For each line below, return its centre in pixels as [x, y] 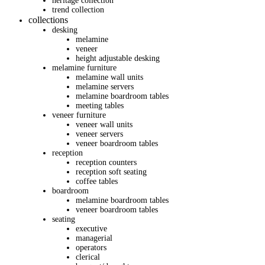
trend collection [78, 10]
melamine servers [105, 87]
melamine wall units [109, 77]
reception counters [106, 163]
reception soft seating [111, 172]
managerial [94, 238]
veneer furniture [79, 115]
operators [91, 248]
